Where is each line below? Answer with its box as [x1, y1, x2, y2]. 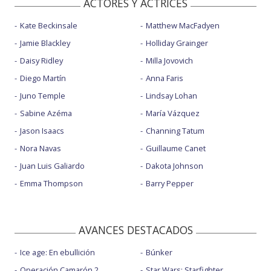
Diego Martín [20, 73, 66, 84]
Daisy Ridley [20, 55, 63, 67]
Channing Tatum [145, 125, 204, 137]
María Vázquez [145, 108, 200, 119]
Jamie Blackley [20, 38, 70, 49]
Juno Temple [20, 90, 65, 102]
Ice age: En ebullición [20, 247, 95, 258]
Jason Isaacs [20, 125, 64, 137]
